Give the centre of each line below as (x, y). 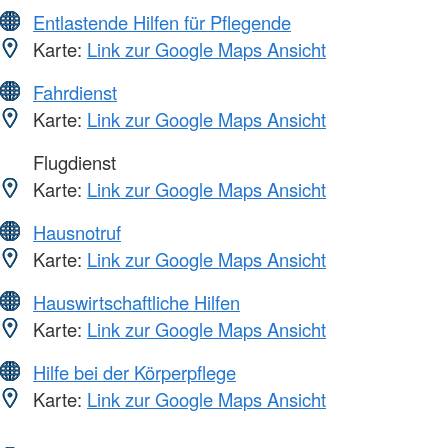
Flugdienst (72, 161)
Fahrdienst (75, 91)
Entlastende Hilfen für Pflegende (162, 21)
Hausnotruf (77, 231)
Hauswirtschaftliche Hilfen (136, 301)
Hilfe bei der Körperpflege (134, 371)
